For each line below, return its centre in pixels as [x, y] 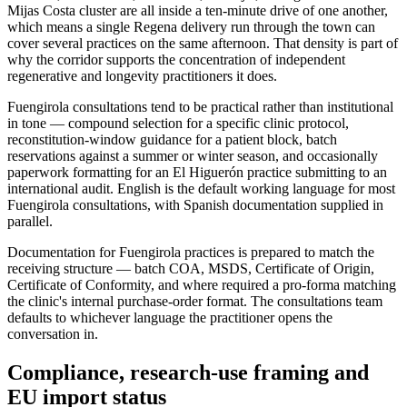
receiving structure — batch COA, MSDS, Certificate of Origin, [191, 268]
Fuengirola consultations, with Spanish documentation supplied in [195, 205]
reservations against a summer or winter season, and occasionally [193, 156]
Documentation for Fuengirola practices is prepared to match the [191, 252]
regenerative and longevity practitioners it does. [142, 76]
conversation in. [53, 334]
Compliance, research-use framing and [188, 372]
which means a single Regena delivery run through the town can [191, 27]
